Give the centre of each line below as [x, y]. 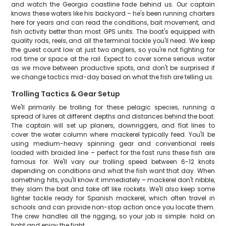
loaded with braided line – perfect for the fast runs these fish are [113, 153]
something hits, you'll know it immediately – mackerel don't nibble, [113, 180]
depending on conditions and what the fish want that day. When [113, 171]
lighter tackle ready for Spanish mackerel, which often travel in [113, 198]
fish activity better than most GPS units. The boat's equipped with [113, 32]
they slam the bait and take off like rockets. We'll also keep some [113, 189]
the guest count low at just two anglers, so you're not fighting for [113, 50]
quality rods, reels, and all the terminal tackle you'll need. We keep [113, 41]
